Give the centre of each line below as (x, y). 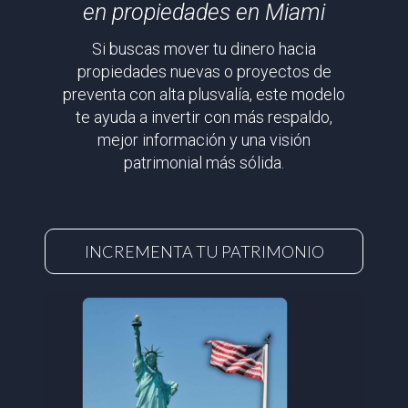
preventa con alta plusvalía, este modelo (204, 94)
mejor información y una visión (204, 139)
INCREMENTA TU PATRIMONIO (204, 251)
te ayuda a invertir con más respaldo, (204, 117)
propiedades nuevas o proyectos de (204, 71)
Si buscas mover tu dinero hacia (204, 48)
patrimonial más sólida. (204, 162)
